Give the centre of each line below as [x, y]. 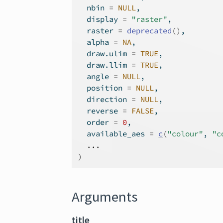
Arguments [105, 197]
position [103, 88]
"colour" [185, 134]
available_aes [114, 134]
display [100, 19]
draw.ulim [105, 54]
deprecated [150, 31]
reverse [100, 111]
